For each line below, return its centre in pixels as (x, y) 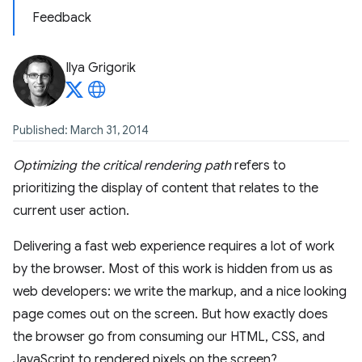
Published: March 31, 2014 (81, 130)
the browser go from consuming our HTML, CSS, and (169, 337)
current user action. (71, 211)
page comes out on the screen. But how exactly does (170, 314)
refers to (259, 166)
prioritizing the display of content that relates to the (166, 188)
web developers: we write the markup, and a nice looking (180, 292)
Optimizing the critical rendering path (122, 166)
